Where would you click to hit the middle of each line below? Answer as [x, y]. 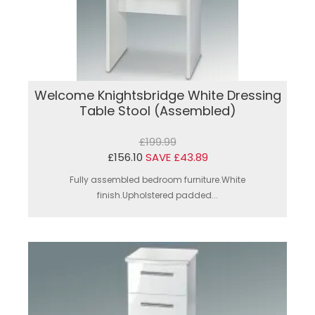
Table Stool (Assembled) [157, 111]
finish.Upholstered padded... [157, 195]
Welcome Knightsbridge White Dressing [157, 96]
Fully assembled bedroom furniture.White [157, 180]
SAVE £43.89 [176, 157]
